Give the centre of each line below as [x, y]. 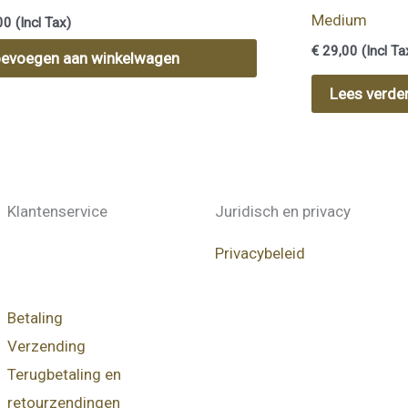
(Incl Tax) [42, 22]
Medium [340, 20]
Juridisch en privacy [283, 212]
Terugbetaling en [64, 375]
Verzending [46, 347]
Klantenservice [57, 212]
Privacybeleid [260, 254]
